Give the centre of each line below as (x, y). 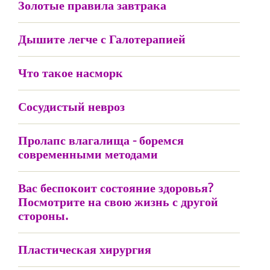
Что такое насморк (71, 73)
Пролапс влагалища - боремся (101, 140)
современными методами (88, 154)
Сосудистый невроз (71, 106)
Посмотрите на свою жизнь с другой (118, 202)
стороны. (43, 215)
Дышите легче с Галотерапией (102, 39)
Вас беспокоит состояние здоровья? (116, 188)
